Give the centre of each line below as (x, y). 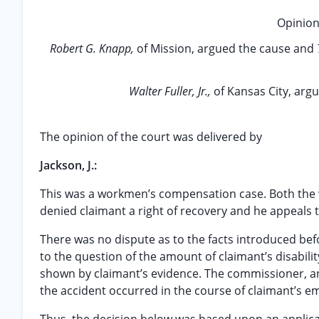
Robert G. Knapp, (93, 48)
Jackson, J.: (68, 165)
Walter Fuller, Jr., (171, 91)
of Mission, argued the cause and (226, 48)
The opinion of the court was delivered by (151, 137)
